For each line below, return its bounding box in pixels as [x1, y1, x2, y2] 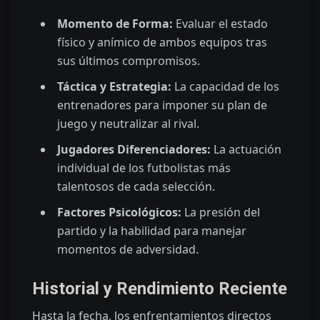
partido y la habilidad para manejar [57, 223, 246, 239]
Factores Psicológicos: [57, 204, 181, 221]
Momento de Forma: [57, 16, 173, 32]
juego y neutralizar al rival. [57, 116, 199, 132]
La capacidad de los [171, 79, 279, 95]
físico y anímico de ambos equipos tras [57, 34, 267, 51]
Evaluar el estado [173, 16, 268, 32]
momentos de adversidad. [57, 241, 199, 258]
